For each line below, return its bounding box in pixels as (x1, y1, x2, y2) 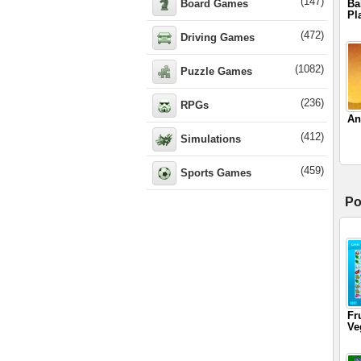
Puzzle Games (180, 65, 252, 77)
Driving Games (180, 31, 255, 44)
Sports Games (180, 167, 251, 179)
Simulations (180, 133, 241, 145)
